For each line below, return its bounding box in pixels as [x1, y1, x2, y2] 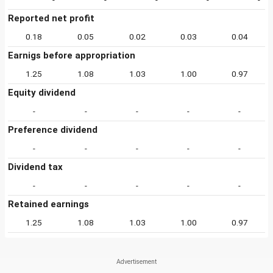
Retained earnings [8, 199, 89, 210]
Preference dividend [8, 124, 97, 135]
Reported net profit [8, 13, 94, 24]
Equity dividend [8, 87, 76, 98]
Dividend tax [8, 161, 63, 172]
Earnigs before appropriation [8, 50, 135, 61]
